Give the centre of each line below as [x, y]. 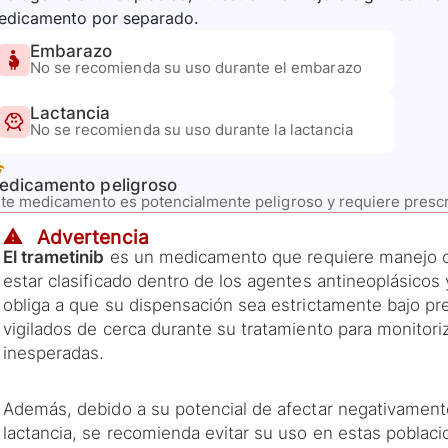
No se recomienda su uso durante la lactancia [191, 130]
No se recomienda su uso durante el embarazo [196, 68]
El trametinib [54, 257]
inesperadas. [54, 353]
